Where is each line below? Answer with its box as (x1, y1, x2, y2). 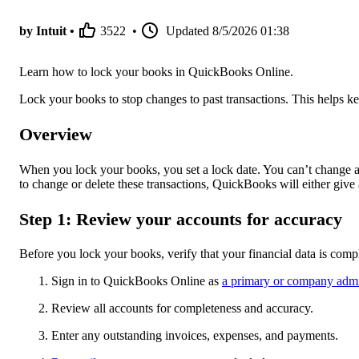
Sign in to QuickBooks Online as (51, 274, 222, 288)
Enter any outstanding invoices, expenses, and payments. (51, 329, 338, 343)
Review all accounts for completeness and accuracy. (51, 301, 313, 316)
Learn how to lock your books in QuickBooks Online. (19, 65, 296, 79)
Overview (19, 124, 92, 145)
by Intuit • (19, 24, 75, 38)
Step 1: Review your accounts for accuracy (19, 208, 342, 229)
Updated (166, 24, 209, 38)
